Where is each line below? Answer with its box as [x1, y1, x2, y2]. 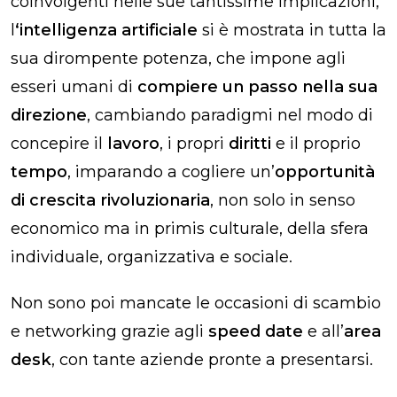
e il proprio [271, 133, 361, 153]
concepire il [11, 133, 107, 153]
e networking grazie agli [11, 321, 208, 341]
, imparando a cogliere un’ [67, 161, 275, 182]
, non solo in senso [210, 190, 355, 210]
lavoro [107, 133, 160, 153]
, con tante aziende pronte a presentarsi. [51, 349, 373, 370]
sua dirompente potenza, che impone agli [11, 48, 346, 68]
